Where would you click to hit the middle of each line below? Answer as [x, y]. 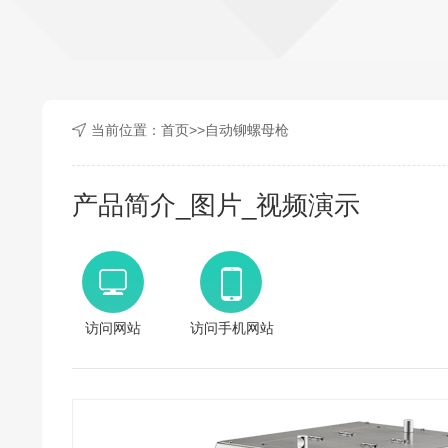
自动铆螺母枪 [247, 130]
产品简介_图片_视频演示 [216, 205]
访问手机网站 [232, 328]
